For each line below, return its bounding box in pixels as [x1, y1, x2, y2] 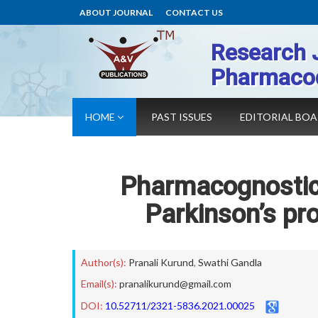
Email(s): [81, 278, 117, 290]
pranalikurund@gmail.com [119, 278, 231, 290]
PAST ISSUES [151, 111, 212, 123]
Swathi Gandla [198, 256, 262, 268]
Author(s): [81, 256, 126, 268]
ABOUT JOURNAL [79, 7, 153, 18]
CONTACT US [165, 7, 223, 18]
